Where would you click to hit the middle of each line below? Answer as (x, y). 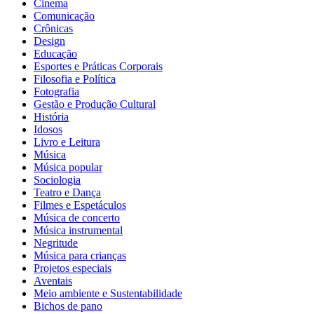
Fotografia (56, 92)
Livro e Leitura (67, 142)
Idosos (48, 130)
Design (49, 41)
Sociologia (57, 180)
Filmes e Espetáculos (80, 205)
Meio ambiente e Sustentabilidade (108, 294)
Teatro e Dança (67, 193)
